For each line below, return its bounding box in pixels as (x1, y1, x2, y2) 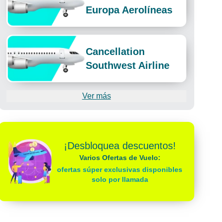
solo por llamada (91, 175, 148, 183)
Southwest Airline (86, 60, 170, 71)
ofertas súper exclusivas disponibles (57, 166, 183, 173)
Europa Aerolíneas (86, 4, 173, 15)
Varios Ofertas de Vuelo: (79, 154, 161, 162)
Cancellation (86, 46, 145, 57)
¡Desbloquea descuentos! (63, 140, 176, 151)
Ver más (82, 92, 111, 100)
